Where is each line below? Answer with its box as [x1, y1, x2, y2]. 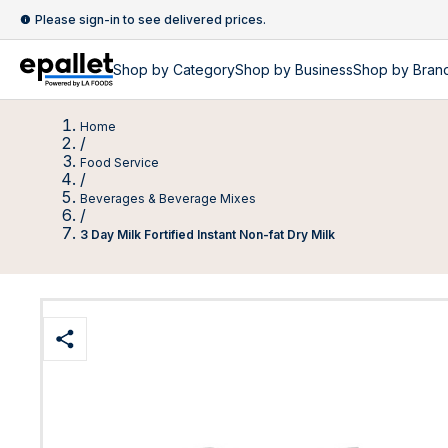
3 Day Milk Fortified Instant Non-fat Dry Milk [80, 227, 335, 242]
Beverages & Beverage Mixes [80, 191, 256, 206]
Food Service [80, 155, 159, 170]
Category [173, 61, 235, 78]
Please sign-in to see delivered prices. [35, 12, 266, 27]
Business [295, 61, 353, 78]
